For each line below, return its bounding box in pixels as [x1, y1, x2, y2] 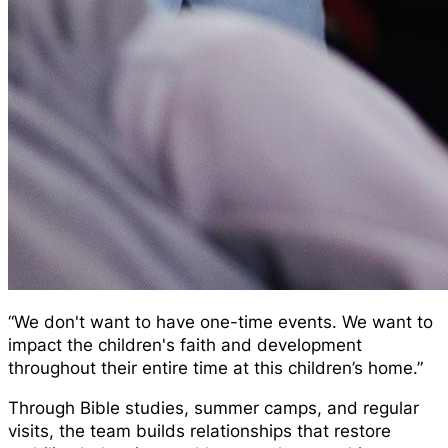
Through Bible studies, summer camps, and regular [8, 397, 419, 418]
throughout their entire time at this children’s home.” [8, 357, 423, 378]
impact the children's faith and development [8, 334, 362, 355]
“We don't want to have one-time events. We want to [8, 311, 433, 332]
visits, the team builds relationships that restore [8, 420, 391, 441]
